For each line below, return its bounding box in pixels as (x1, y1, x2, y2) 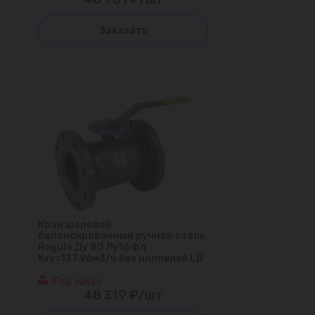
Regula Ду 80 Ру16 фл (38, 240, 146, 253)
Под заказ (53, 275, 101, 288)
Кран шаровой (38, 218, 112, 231)
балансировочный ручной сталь (38, 229, 205, 242)
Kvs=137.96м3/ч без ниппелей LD (38, 252, 203, 264)
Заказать (98, 25, 148, 37)
